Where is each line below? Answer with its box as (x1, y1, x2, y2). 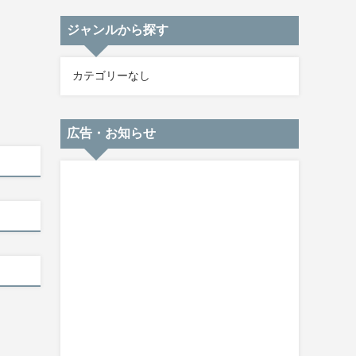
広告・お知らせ (67, 126, 156, 140)
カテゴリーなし (72, 69, 150, 82)
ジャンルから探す (67, 22, 168, 37)
